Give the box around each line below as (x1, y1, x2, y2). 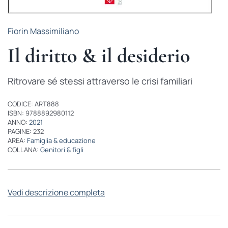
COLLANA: (7, 145, 40, 154)
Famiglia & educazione (26, 136, 96, 145)
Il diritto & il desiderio (7, 43, 190, 68)
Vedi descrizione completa (7, 187, 105, 198)
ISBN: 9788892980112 (7, 108, 74, 118)
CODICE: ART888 (7, 99, 59, 108)
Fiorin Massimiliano (7, 25, 79, 37)
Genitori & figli (40, 145, 83, 154)
